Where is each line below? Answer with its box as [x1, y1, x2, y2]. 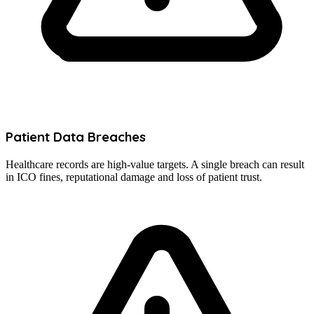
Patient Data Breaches [6, 128, 146, 146]
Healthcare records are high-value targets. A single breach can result [6, 158, 304, 170]
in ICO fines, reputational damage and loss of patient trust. [6, 170, 262, 183]
